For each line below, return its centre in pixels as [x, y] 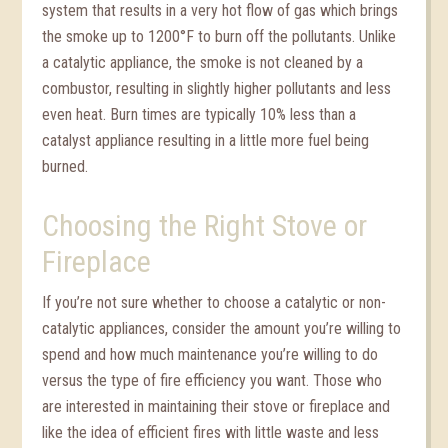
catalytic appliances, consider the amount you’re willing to [222, 328]
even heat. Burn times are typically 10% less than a [199, 114]
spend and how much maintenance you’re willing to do [210, 354]
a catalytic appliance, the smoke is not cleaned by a [203, 62]
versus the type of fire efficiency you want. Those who [212, 380]
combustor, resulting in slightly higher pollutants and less [217, 88]
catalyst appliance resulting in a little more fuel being [206, 140]
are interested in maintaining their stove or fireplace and [216, 406]
